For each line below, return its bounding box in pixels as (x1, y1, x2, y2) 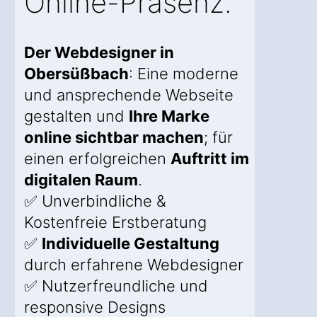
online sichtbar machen (24, 128, 204, 147)
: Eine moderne (129, 64, 238, 83)
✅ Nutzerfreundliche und (24, 277, 208, 296)
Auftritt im (171, 149, 249, 168)
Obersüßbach (24, 64, 129, 83)
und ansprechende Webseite (24, 86, 234, 105)
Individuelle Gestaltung (42, 234, 219, 253)
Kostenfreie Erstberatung (24, 213, 207, 232)
